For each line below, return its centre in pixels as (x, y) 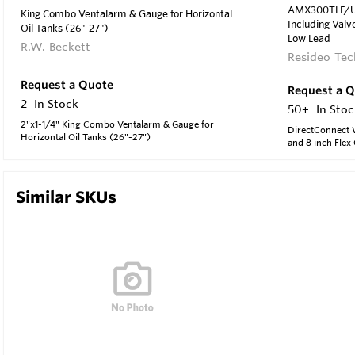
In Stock (56, 104)
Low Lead (309, 38)
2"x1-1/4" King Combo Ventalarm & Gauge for (117, 125)
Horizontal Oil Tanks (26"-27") (86, 137)
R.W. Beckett (56, 46)
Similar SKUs (66, 197)
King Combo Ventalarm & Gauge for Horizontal (126, 13)
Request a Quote (67, 85)
